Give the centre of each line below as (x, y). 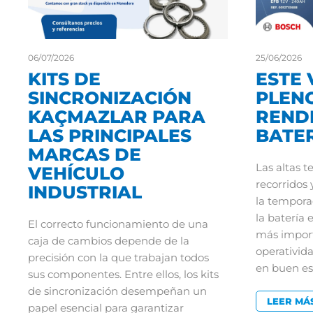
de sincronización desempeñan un (117, 291)
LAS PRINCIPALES (110, 136)
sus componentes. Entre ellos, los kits (123, 275)
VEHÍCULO (76, 174)
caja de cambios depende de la (109, 241)
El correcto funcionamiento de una (118, 224)
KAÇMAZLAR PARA (117, 117)
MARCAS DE (85, 155)
